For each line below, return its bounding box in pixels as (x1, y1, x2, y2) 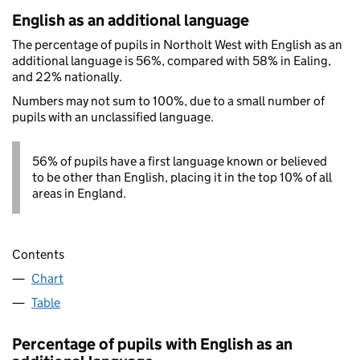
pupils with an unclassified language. (12, 108, 214, 125)
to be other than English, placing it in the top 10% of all (32, 169, 332, 185)
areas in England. (32, 185, 126, 201)
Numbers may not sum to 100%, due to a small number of (12, 92, 325, 108)
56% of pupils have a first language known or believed (32, 153, 327, 169)
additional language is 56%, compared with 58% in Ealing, (12, 52, 331, 68)
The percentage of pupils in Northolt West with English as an (12, 36, 342, 52)
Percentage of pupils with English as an (12, 334, 292, 354)
